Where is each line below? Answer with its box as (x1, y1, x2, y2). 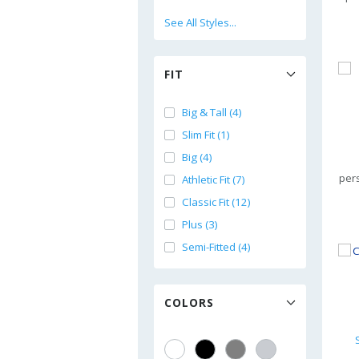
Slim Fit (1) (182, 127, 230, 142)
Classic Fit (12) (182, 195, 251, 209)
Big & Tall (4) (182, 105, 242, 119)
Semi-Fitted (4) (182, 240, 251, 254)
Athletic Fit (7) (182, 172, 245, 187)
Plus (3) (182, 217, 218, 232)
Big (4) (182, 150, 212, 164)
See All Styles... (164, 15, 236, 30)
